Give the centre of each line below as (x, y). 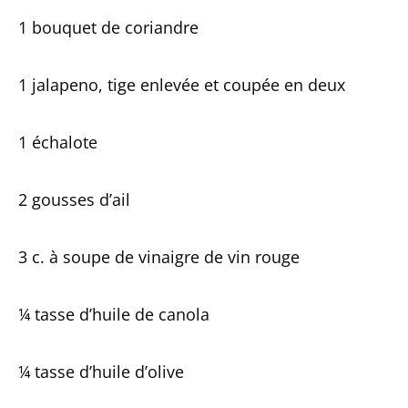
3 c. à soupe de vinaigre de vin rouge (159, 257)
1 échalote (58, 142)
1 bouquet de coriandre (108, 27)
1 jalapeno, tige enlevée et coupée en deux (182, 85)
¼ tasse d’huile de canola (114, 314)
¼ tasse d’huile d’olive (101, 372)
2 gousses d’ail (74, 199)
